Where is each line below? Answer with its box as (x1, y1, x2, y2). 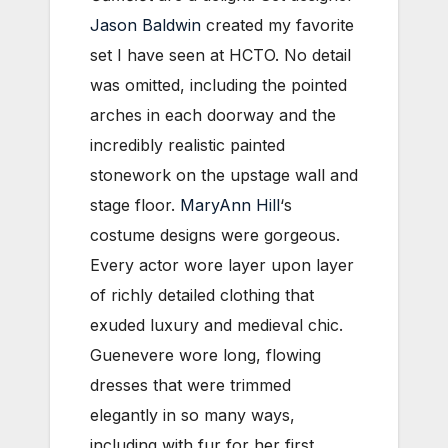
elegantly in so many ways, (90, 404, 295, 425)
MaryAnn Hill (180, 194, 280, 215)
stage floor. (90, 194, 180, 215)
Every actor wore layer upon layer (90, 254, 354, 275)
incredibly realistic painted (90, 134, 285, 155)
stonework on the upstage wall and (90, 164, 358, 185)
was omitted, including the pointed (90, 74, 347, 95)
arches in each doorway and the (90, 104, 336, 125)
